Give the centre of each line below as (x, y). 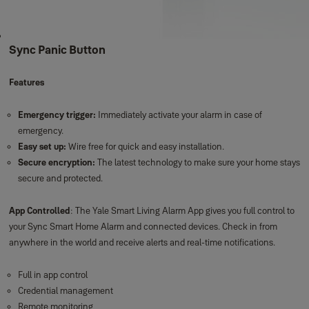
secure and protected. (60, 178)
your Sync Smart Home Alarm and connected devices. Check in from (143, 226)
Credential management (65, 290)
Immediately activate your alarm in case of (180, 114)
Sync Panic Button (57, 50)
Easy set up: (42, 146)
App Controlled (39, 210)
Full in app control (52, 275)
